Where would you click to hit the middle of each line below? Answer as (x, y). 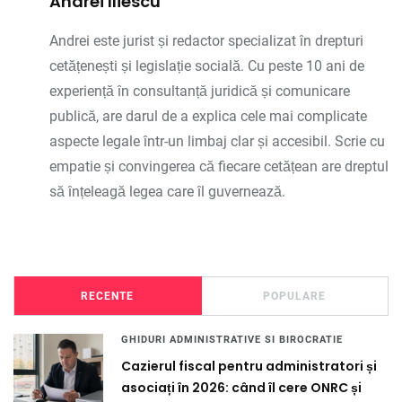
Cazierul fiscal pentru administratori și (249, 366)
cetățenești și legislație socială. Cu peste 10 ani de (207, 66)
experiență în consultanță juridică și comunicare (200, 91)
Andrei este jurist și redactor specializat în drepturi (206, 40)
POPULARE (295, 296)
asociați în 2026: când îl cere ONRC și (241, 387)
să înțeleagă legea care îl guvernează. (167, 191)
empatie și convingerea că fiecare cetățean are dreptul (219, 166)
